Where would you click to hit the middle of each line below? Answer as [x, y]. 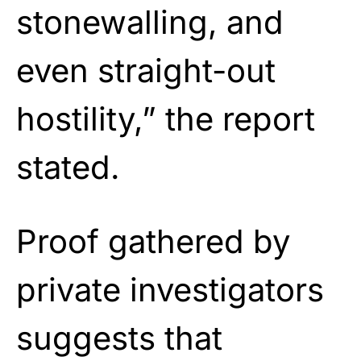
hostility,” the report [166, 118]
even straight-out [146, 70]
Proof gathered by [153, 241]
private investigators [170, 289]
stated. [68, 167]
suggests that [119, 338]
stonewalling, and [150, 22]
